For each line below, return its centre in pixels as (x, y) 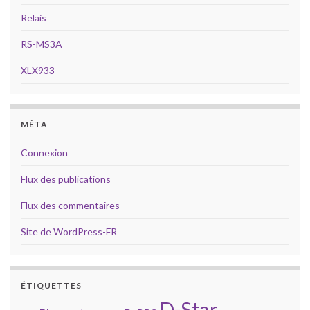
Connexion (44, 153)
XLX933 (38, 71)
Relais (34, 18)
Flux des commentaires (70, 206)
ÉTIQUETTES (51, 286)
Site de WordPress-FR (69, 232)
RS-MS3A (42, 44)
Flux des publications (66, 179)
